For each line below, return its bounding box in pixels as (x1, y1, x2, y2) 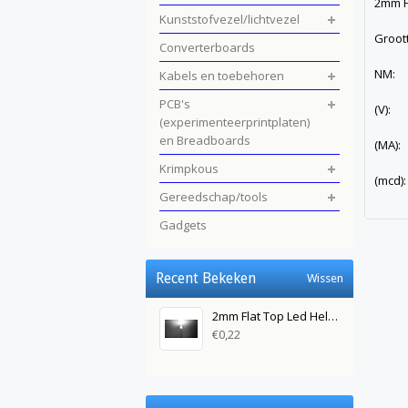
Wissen (307, 271, 343, 285)
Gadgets (159, 217, 207, 233)
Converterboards (159, 39, 255, 56)
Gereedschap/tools (159, 189, 268, 205)
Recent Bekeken (156, 270, 256, 287)
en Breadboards (159, 132, 250, 148)
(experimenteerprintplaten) (159, 114, 310, 130)
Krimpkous (159, 160, 219, 177)
